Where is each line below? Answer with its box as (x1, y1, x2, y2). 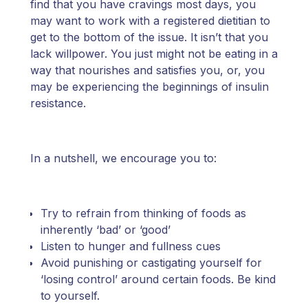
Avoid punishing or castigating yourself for (41, 256, 262, 270)
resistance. (30, 96, 86, 111)
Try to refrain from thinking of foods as (41, 206, 246, 221)
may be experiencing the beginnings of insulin (30, 80, 269, 94)
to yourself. (41, 289, 103, 303)
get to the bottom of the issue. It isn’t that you (30, 30, 268, 45)
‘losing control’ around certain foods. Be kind (41, 272, 276, 287)
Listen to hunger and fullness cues (41, 239, 224, 254)
